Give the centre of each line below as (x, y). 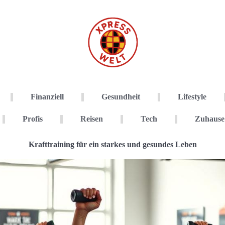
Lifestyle (192, 97)
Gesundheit (121, 97)
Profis (32, 119)
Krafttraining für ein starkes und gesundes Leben (113, 144)
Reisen (91, 119)
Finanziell (47, 97)
